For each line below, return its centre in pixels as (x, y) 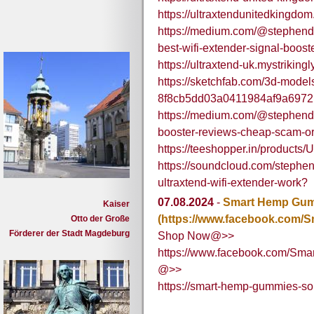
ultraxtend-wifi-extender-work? (233, 183)
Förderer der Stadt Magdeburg (69, 233)
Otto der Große (100, 219)
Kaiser (116, 204)
